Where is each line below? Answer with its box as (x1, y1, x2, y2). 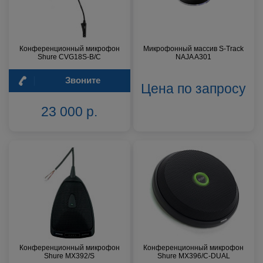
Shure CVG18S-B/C (38, 53, 102, 62)
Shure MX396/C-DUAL (157, 252, 230, 261)
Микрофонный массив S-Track (143, 45, 244, 53)
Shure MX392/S (44, 252, 95, 261)
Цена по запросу (141, 80, 247, 96)
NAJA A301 (176, 53, 212, 62)
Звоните (65, 75, 100, 85)
